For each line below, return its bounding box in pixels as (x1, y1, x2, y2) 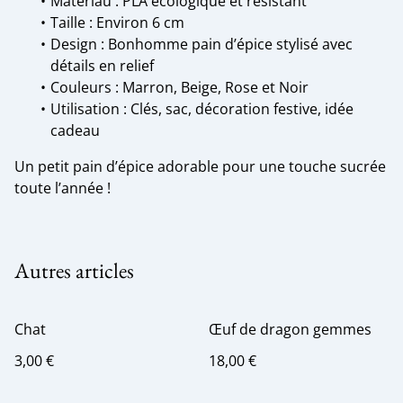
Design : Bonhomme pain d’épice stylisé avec (50, 34, 353, 54)
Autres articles (14, 256, 134, 284)
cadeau (50, 121, 100, 140)
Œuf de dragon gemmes (209, 319, 372, 339)
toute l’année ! (14, 178, 111, 198)
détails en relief (50, 56, 154, 76)
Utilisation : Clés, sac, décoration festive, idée (50, 99, 354, 119)
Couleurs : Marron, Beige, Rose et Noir (50, 77, 309, 97)
